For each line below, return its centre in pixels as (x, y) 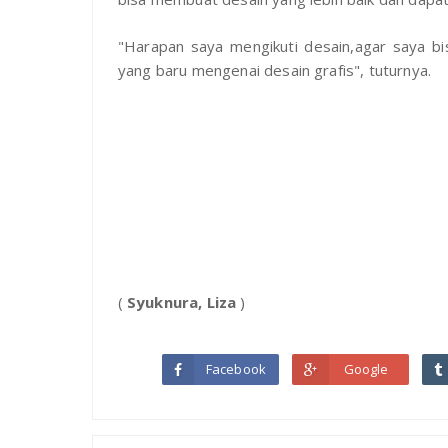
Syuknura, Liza (181, 302)
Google (366, 369)
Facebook (236, 369)
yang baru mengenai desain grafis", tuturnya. (275, 69)
